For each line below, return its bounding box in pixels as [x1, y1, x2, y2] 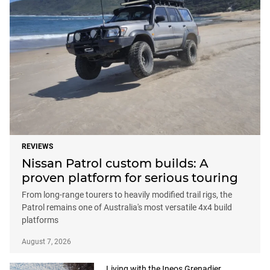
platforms [22, 215, 58, 225]
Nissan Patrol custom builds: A [22, 156, 209, 171]
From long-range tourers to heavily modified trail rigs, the [22, 190, 232, 200]
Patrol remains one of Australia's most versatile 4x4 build [22, 202, 232, 213]
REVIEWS [22, 142, 53, 151]
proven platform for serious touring [22, 171, 238, 186]
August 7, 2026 [22, 237, 71, 246]
